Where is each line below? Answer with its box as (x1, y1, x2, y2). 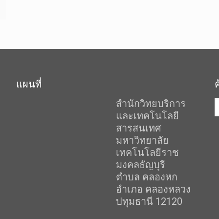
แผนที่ (16, 78, 42, 90)
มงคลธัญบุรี (115, 159, 165, 171)
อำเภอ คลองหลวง (115, 183, 191, 196)
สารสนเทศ (115, 122, 161, 134)
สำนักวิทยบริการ (115, 98, 186, 110)
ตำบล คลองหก (115, 171, 177, 183)
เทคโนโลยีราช (115, 147, 179, 159)
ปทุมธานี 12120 (115, 196, 182, 208)
